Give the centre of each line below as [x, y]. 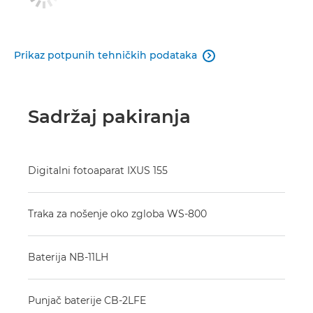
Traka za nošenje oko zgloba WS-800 [117, 213]
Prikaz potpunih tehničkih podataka [105, 55]
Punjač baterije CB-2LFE [87, 300]
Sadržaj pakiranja [109, 116]
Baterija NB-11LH [68, 257]
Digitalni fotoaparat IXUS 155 [98, 170]
